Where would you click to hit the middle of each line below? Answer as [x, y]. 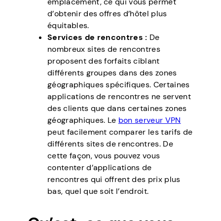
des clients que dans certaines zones [117, 108]
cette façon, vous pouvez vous [104, 155]
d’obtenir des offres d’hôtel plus [107, 13]
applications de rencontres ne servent [119, 96]
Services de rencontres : [98, 37]
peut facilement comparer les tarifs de [120, 132]
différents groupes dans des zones [112, 73]
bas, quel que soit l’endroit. [98, 191]
